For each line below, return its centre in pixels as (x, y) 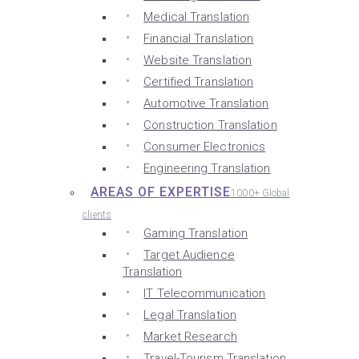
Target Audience (189, 255)
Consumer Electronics (205, 147)
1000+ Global (260, 193)
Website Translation (198, 60)
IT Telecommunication (205, 293)
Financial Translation (199, 38)
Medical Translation (197, 17)
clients (97, 215)
